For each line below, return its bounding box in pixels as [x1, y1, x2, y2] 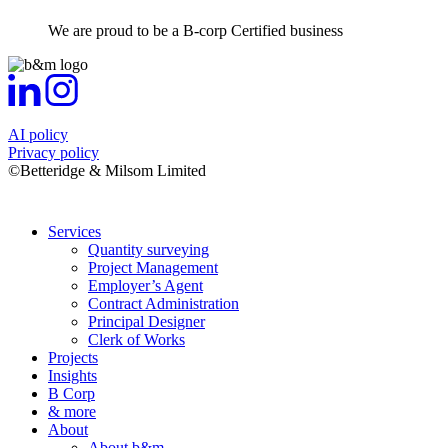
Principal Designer [88, 313, 205, 331]
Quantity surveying [88, 241, 209, 259]
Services [48, 223, 101, 241]
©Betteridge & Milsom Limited [8, 162, 206, 180]
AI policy [8, 126, 68, 144]
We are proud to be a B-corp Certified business [48, 22, 343, 40]
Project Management [88, 259, 218, 277]
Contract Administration [88, 295, 239, 313]
